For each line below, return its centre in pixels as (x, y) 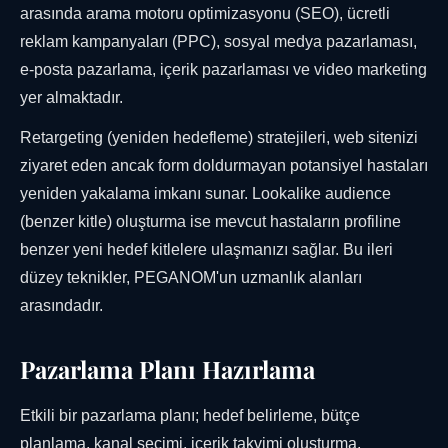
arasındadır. (61, 306)
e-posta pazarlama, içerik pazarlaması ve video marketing (223, 70)
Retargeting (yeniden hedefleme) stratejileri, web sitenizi (219, 138)
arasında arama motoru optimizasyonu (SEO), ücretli (205, 14)
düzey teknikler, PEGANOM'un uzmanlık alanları (191, 278)
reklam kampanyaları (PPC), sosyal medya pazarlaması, (218, 42)
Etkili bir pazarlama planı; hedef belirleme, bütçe (190, 416)
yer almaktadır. (71, 98)
